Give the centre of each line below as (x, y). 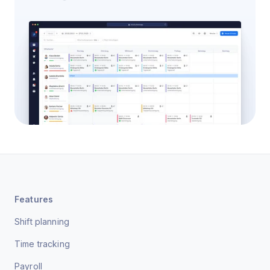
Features (34, 199)
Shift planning (42, 221)
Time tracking (42, 243)
